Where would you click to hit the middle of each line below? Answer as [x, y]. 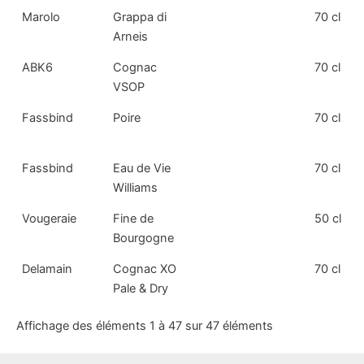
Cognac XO [145, 269]
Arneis [131, 37]
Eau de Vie [142, 169]
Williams [136, 188]
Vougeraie [50, 219]
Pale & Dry [141, 289]
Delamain [48, 269]
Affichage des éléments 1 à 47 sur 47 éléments [145, 325]
